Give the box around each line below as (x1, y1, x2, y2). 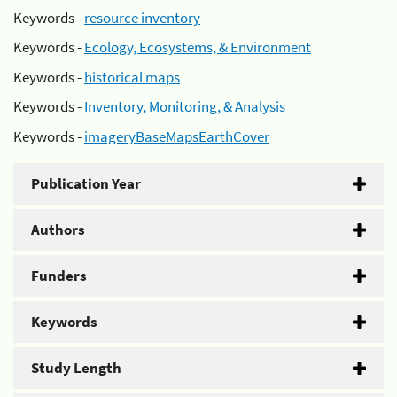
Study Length (31, 357, 121, 378)
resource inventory (84, 7, 200, 27)
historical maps (84, 66, 180, 87)
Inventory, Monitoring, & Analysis (84, 97, 285, 116)
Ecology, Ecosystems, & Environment (84, 37, 311, 57)
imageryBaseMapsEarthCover (84, 126, 269, 146)
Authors (31, 219, 85, 239)
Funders (31, 265, 87, 285)
